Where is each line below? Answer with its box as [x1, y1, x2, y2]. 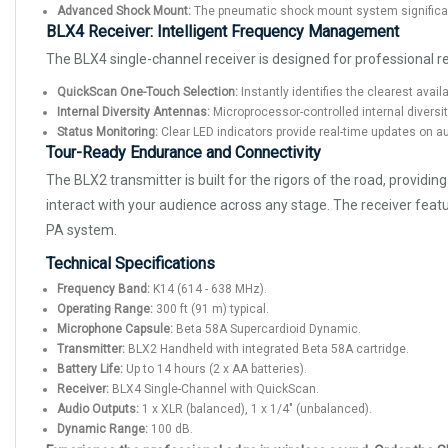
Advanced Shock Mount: [57, 3, 191, 18]
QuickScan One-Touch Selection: [57, 84, 238, 99]
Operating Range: [57, 301, 153, 316]
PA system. [46, 221, 117, 238]
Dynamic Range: [57, 421, 148, 436]
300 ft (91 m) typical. [153, 301, 269, 316]
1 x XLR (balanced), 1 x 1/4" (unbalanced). [139, 401, 372, 416]
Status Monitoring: [57, 124, 158, 139]
